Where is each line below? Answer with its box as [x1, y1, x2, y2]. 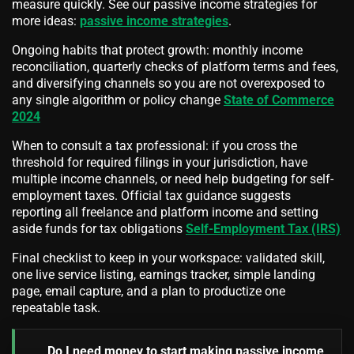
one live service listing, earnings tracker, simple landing [12, 266, 315, 282]
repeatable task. [12, 299, 100, 315]
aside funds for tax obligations [12, 220, 186, 236]
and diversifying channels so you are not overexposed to [12, 75, 325, 91]
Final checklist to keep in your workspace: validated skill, [12, 250, 325, 265]
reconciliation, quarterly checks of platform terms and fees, [12, 58, 338, 74]
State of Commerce [224, 92, 334, 107]
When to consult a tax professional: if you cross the [12, 137, 297, 153]
